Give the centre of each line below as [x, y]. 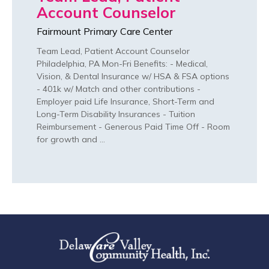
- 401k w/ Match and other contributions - [119, 89]
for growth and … [71, 140]
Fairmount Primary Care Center [104, 32]
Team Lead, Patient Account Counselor [113, 51]
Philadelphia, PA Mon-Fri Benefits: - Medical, [122, 64]
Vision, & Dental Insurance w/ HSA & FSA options [133, 77]
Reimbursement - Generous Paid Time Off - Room [133, 127]
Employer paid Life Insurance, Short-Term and [125, 102]
